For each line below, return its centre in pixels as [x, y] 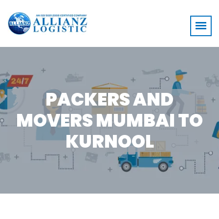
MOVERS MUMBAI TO [109, 120]
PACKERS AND [109, 99]
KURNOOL [109, 141]
